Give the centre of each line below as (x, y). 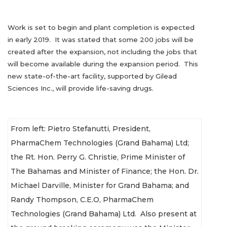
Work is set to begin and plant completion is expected (101, 27)
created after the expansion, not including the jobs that (102, 51)
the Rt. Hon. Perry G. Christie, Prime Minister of (98, 157)
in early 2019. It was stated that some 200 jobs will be (101, 39)
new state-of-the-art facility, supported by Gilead (92, 76)
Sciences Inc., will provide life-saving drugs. (81, 88)
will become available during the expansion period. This (103, 64)
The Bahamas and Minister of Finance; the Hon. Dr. (105, 171)
